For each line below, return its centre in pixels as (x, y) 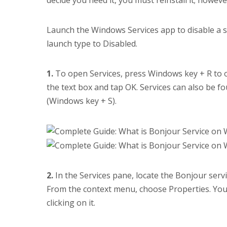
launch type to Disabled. (92, 43)
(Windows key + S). (82, 101)
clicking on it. (71, 203)
